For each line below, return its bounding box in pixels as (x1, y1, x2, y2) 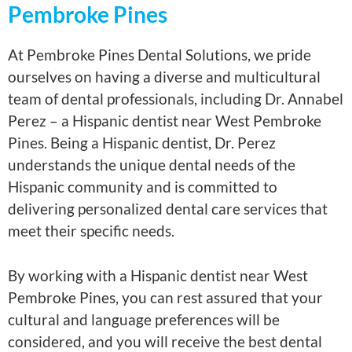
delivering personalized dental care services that (8, 200, 328, 218)
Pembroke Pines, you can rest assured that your (8, 288, 323, 306)
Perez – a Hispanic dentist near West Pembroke (8, 112, 321, 130)
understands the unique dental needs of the (8, 156, 295, 174)
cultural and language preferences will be (8, 310, 280, 328)
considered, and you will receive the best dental (8, 332, 322, 350)
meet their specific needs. (8, 222, 174, 240)
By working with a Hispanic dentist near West (8, 266, 308, 284)
